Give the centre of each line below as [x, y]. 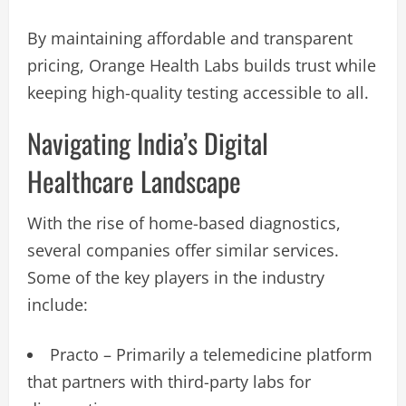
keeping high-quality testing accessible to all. [198, 92]
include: [58, 304]
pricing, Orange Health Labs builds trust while [202, 65]
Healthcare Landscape [134, 180]
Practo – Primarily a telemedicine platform [211, 354]
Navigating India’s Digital [148, 142]
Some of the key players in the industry [176, 277]
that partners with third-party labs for [169, 381]
